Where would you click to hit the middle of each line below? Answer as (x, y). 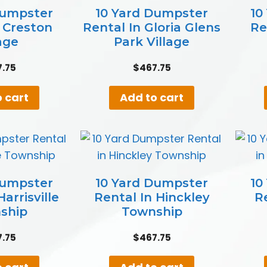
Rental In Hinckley (152, 197)
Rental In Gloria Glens (152, 27)
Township (152, 211)
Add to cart (152, 97)
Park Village (152, 41)
